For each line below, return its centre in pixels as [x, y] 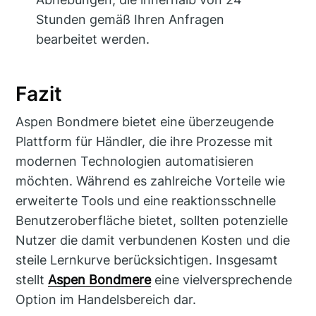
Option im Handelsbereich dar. [106, 300]
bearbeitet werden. [93, 39]
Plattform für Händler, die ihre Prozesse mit [145, 142]
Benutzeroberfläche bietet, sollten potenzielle [152, 221]
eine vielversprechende [222, 280]
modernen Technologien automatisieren [135, 162]
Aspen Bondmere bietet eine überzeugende [145, 122]
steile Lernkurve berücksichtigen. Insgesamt [147, 260]
